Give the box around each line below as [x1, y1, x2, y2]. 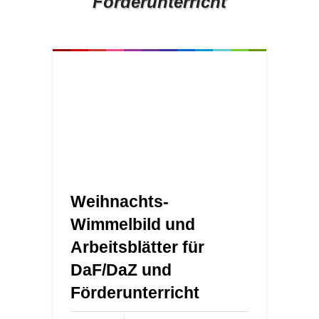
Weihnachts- [70, 192, 169, 211]
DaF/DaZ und [70, 261, 172, 279]
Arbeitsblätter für [70, 238, 204, 256]
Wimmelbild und [70, 215, 195, 234]
